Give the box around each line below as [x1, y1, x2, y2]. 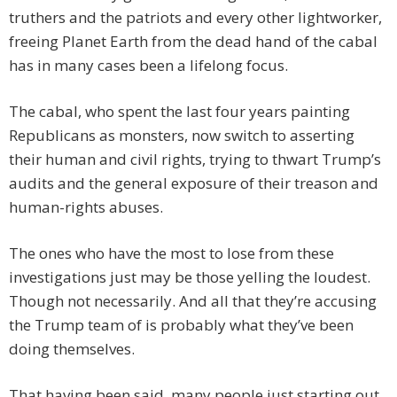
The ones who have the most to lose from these [9, 243, 334, 264]
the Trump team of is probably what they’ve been [9, 315, 354, 336]
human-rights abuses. [9, 197, 163, 218]
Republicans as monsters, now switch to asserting [9, 125, 354, 146]
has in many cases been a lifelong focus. [9, 55, 288, 76]
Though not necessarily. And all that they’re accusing [9, 291, 377, 312]
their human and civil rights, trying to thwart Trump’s [9, 149, 381, 170]
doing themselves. [9, 339, 135, 360]
